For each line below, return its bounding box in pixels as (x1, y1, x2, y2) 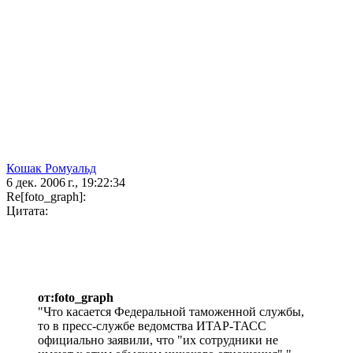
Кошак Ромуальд (6, 162, 96, 176)
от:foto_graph (38, 291, 113, 305)
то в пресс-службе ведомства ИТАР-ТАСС (38, 319, 266, 333)
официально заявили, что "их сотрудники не (38, 333, 278, 347)
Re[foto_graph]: (6, 190, 86, 204)
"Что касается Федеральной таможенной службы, (38, 305, 304, 319)
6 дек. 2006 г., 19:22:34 (6, 176, 125, 190)
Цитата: (6, 204, 48, 218)
